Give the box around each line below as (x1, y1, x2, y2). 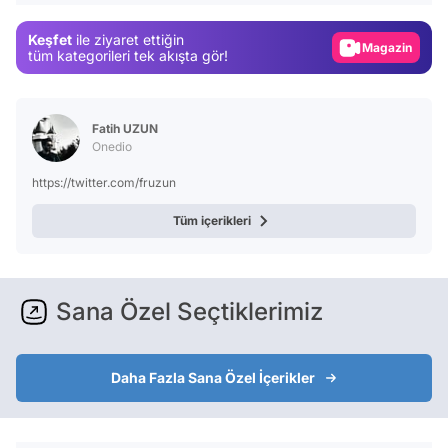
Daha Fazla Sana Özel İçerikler (111, 369, 315, 386)
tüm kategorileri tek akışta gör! (28, 46, 228, 64)
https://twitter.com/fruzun (32, 175, 176, 190)
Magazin (362, 39, 412, 55)
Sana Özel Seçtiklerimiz (56, 297, 323, 326)
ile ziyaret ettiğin (72, 30, 184, 48)
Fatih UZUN (92, 121, 158, 136)
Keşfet (28, 30, 72, 48)
